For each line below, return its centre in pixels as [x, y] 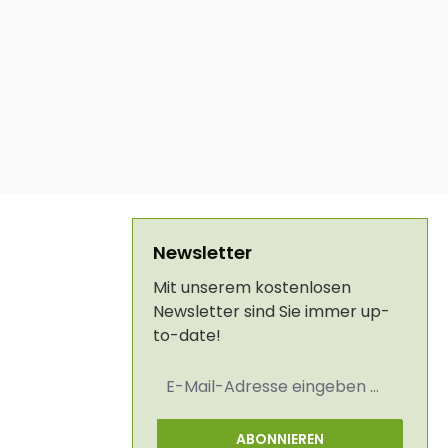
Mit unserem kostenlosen [252, 288]
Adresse [181, 409]
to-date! [187, 336]
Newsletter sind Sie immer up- [271, 312]
